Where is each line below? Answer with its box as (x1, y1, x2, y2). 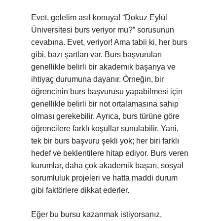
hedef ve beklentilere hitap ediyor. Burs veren (31, 149, 188, 157)
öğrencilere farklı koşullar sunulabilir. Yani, (31, 124, 179, 133)
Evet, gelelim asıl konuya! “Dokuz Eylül (31, 13, 167, 22)
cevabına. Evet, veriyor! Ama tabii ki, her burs (31, 38, 187, 46)
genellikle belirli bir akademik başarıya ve (31, 63, 176, 71)
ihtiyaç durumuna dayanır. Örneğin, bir (31, 75, 164, 83)
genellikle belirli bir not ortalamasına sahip (31, 100, 179, 108)
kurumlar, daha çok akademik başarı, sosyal (31, 161, 184, 170)
